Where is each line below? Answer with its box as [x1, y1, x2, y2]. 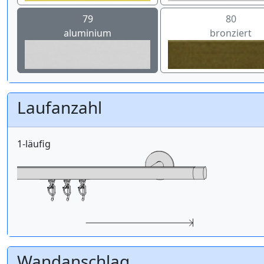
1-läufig [17, 137, 51, 150]
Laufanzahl [17, 95, 102, 118]
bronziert [210, 27, 252, 40]
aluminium [64, 27, 112, 40]
